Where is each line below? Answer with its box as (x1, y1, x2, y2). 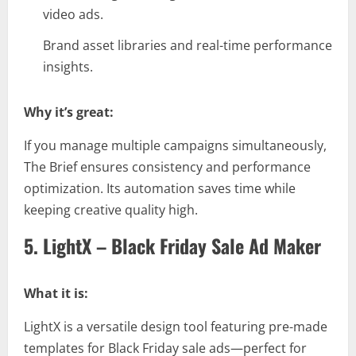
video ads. (43, 6, 103, 24)
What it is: (24, 284, 88, 303)
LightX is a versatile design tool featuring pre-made (24, 318, 327, 336)
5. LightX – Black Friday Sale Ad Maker (24, 231, 321, 261)
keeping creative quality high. (24, 201, 198, 219)
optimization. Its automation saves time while (24, 180, 296, 198)
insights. (43, 58, 93, 76)
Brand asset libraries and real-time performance (43, 37, 332, 55)
